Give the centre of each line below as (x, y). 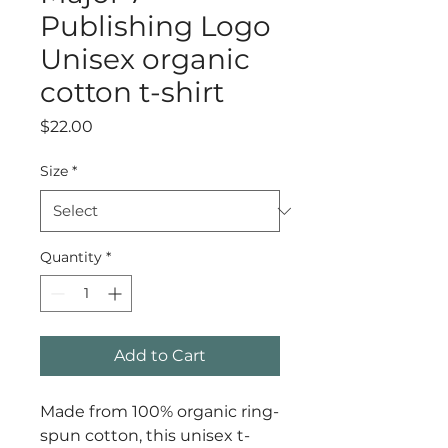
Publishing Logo (155, 26)
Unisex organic (145, 59)
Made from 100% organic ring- (159, 411)
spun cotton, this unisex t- (145, 435)
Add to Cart (160, 355)
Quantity (71, 257)
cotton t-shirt (132, 92)
